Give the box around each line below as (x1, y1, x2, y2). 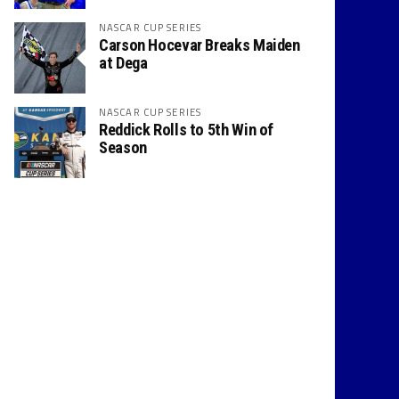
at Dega (99, 53, 148, 72)
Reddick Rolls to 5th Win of (99, 120, 274, 139)
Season (99, 138, 147, 157)
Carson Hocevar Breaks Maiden (99, 36, 300, 54)
